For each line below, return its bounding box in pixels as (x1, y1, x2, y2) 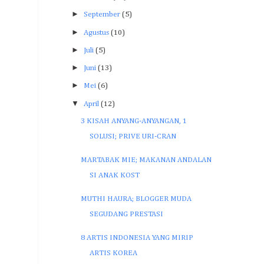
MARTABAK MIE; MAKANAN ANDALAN (81, 156, 212, 164)
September (83, 11, 120, 19)
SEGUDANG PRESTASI (90, 210, 164, 218)
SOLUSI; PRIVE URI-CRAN (90, 132, 177, 140)
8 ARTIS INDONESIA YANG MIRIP (81, 233, 194, 242)
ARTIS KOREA (90, 249, 138, 257)
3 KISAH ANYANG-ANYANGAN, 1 (81, 117, 187, 125)
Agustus (83, 28, 109, 37)
